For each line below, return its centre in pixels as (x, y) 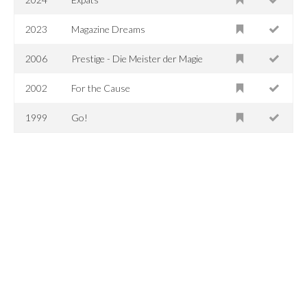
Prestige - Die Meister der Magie (137, 58)
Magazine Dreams (109, 29)
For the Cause (101, 88)
